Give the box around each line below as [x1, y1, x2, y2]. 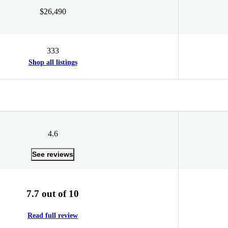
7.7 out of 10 [26, 188, 79, 199]
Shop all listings [28, 58, 77, 66]
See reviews [32, 150, 73, 158]
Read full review [27, 212, 78, 220]
